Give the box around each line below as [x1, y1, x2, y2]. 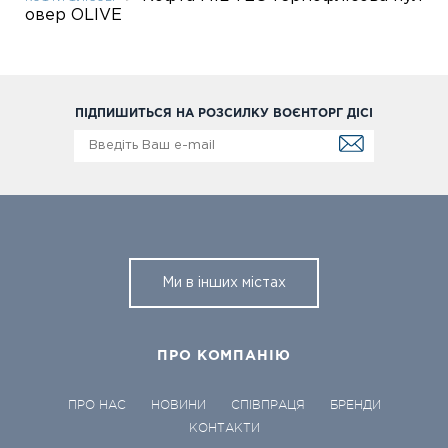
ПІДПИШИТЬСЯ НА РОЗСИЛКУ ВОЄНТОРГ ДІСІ [75, 108, 373, 120]
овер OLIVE [25, 7, 122, 23]
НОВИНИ [150, 397, 206, 412]
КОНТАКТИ [188, 420, 260, 435]
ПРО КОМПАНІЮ [156, 349, 292, 362]
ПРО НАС [67, 397, 126, 412]
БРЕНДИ [329, 397, 381, 412]
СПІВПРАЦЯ [230, 397, 305, 412]
